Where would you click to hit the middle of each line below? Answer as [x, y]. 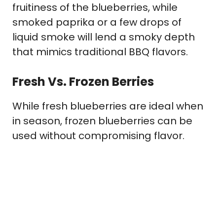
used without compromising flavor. [98, 136]
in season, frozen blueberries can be [102, 121]
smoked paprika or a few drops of [97, 22]
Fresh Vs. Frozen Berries [83, 82]
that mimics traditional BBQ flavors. [100, 52]
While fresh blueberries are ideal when [108, 106]
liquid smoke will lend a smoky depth [104, 37]
